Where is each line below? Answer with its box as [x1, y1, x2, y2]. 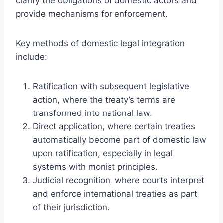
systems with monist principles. [33, 161, 158, 172]
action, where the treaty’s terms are [33, 94, 175, 105]
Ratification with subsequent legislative [33, 81, 189, 91]
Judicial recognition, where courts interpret [33, 175, 204, 185]
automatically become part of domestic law [33, 134, 206, 145]
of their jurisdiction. [33, 202, 110, 212]
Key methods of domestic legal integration [16, 38, 185, 48]
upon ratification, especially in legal [33, 148, 173, 158]
